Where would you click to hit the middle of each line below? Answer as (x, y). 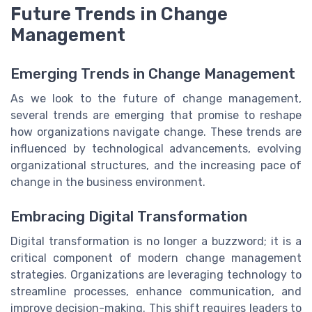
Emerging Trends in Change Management (153, 74)
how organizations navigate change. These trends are (156, 132)
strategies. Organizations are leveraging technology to (156, 274)
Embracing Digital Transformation (129, 216)
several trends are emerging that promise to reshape (156, 116)
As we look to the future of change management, (156, 99)
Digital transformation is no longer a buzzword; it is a (156, 241)
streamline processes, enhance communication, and (156, 291)
